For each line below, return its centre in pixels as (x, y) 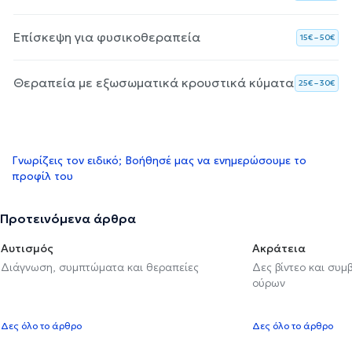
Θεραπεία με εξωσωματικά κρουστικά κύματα (154, 82)
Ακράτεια (279, 248)
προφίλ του (42, 176)
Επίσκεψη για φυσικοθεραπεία (107, 37)
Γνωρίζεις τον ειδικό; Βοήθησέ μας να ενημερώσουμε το (159, 160)
